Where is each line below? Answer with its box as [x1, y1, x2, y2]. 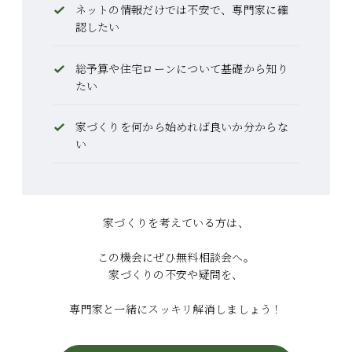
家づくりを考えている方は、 [103, 214, 249, 231]
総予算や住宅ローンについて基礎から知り [75, 60, 288, 76]
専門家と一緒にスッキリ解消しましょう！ [69, 301, 283, 317]
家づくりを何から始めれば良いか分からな [75, 118, 288, 134]
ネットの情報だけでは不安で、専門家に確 [75, 2, 288, 18]
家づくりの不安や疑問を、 [108, 266, 244, 283]
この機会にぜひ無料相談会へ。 [97, 249, 255, 266]
